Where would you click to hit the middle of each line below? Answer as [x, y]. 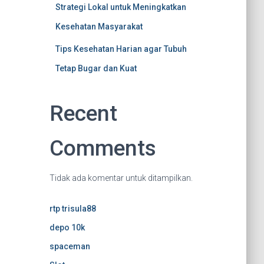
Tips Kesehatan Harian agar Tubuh [121, 49]
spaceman [70, 246]
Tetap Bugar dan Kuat [96, 68]
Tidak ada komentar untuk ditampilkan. [121, 178]
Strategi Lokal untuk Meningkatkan [121, 7]
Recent [83, 113]
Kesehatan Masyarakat [99, 27]
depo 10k [67, 227]
